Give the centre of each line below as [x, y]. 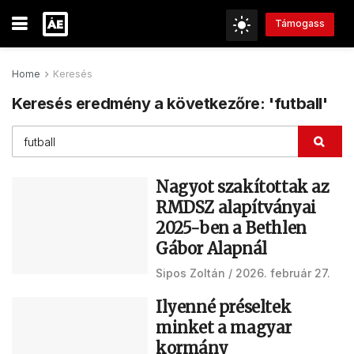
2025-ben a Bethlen [231, 228]
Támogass [300, 24]
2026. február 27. [283, 273]
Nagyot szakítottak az [243, 187]
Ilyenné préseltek [224, 307]
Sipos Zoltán [190, 273]
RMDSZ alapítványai [236, 207]
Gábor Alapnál [211, 249]
